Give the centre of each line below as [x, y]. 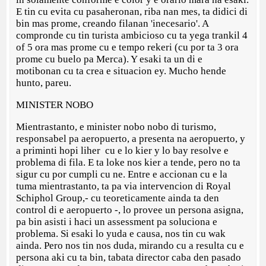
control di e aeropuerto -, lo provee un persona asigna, [130, 210]
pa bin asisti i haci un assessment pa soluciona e [117, 222]
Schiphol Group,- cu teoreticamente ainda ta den [118, 198]
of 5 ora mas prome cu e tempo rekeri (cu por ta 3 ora [128, 47]
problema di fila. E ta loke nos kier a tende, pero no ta [129, 163]
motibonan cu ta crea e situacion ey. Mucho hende [121, 71]
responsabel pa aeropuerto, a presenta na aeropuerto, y [131, 139]
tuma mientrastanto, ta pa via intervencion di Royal [124, 186]
